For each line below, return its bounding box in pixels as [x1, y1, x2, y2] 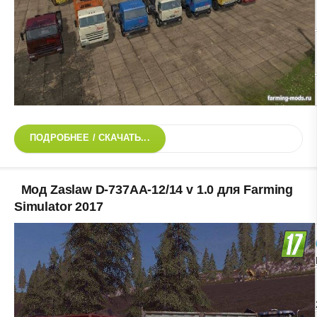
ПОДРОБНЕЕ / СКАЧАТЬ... [30, 132, 150, 143]
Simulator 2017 [14, 199, 103, 214]
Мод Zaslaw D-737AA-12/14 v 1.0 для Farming [21, 182, 293, 197]
